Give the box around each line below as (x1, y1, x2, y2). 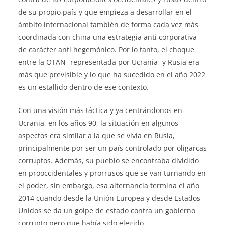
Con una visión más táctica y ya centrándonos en (18, 105, 182, 115)
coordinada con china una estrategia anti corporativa (18, 32, 197, 42)
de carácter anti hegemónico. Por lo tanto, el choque (18, 44, 194, 54)
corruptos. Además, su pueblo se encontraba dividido (18, 155, 199, 165)
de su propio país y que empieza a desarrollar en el (18, 7, 192, 17)
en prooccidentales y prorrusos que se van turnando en (18, 168, 206, 178)
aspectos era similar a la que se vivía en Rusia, (18, 130, 175, 140)
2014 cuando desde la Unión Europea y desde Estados (18, 193, 200, 203)
